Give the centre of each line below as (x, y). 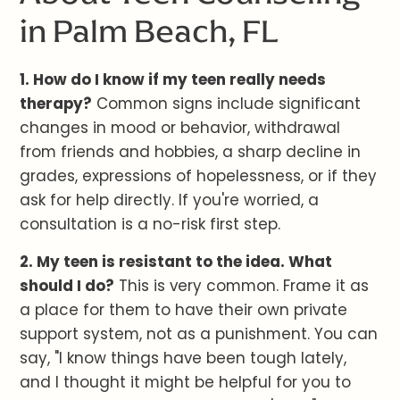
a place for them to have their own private (184, 310)
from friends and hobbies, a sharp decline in (191, 152)
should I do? (67, 286)
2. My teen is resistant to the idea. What (176, 262)
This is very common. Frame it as (242, 286)
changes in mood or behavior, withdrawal (180, 128)
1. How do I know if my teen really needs (173, 80)
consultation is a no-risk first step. (150, 225)
